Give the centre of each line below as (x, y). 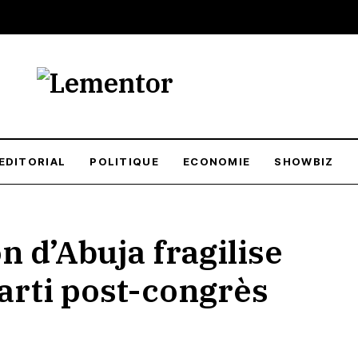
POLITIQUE (124, 161)
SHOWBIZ (304, 161)
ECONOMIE (217, 161)
